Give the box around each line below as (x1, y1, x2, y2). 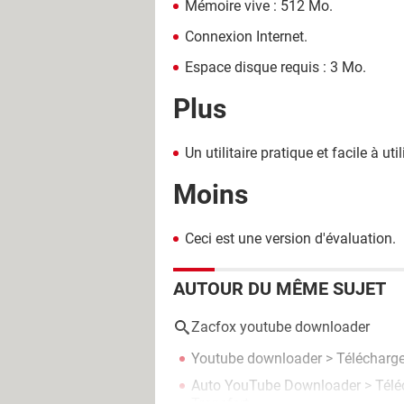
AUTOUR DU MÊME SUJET (173, 278, 386, 300)
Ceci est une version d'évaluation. (185, 230, 396, 248)
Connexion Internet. (185, 28, 308, 46)
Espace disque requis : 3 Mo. (185, 59, 366, 77)
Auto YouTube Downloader (191, 377, 361, 395)
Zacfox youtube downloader (191, 318, 370, 336)
